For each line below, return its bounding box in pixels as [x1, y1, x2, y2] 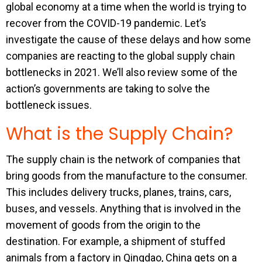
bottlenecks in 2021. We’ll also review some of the [6, 66, 237, 78]
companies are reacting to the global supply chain [6, 50, 235, 62]
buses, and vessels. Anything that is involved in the [6, 202, 241, 215]
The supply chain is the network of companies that [6, 153, 240, 166]
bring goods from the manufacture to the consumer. [6, 170, 247, 182]
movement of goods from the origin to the [6, 219, 201, 231]
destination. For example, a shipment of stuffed [6, 235, 225, 247]
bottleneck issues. [6, 99, 92, 111]
